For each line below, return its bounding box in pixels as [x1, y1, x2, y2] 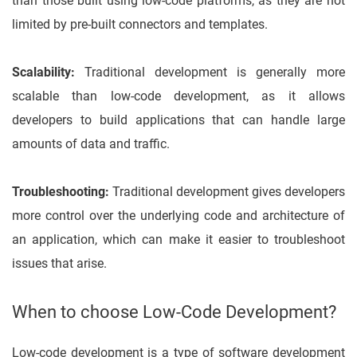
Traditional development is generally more [75, 65, 345, 80]
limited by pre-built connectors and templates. [12, 17, 268, 33]
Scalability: [12, 65, 75, 80]
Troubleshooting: [12, 184, 109, 200]
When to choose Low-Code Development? [12, 302, 336, 323]
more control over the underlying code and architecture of [12, 208, 345, 224]
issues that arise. [12, 256, 107, 272]
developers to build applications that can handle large [12, 112, 345, 128]
